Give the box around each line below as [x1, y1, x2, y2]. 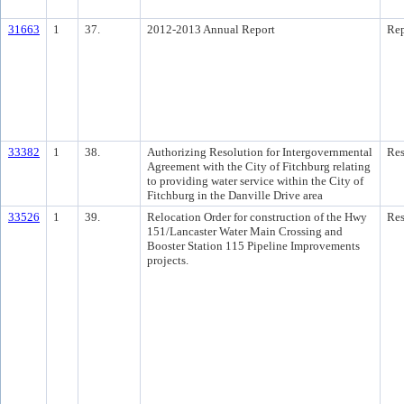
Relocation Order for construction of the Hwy [147, 210, 367, 224]
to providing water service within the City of [147, 174, 363, 188]
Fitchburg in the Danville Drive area [147, 188, 323, 202]
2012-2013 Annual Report [147, 23, 275, 36]
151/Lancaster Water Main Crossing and [147, 225, 343, 238]
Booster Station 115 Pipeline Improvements [147, 239, 360, 252]
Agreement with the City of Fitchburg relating [147, 160, 371, 173]
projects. [147, 253, 188, 267]
